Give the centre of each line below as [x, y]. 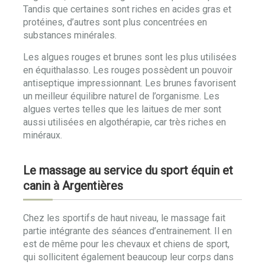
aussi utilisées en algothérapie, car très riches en [125, 122]
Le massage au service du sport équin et [128, 170]
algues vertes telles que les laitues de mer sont [122, 109]
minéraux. [43, 135]
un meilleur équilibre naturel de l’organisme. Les [121, 96]
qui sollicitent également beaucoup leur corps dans [128, 257]
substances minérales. [70, 35]
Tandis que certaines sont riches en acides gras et [127, 9]
